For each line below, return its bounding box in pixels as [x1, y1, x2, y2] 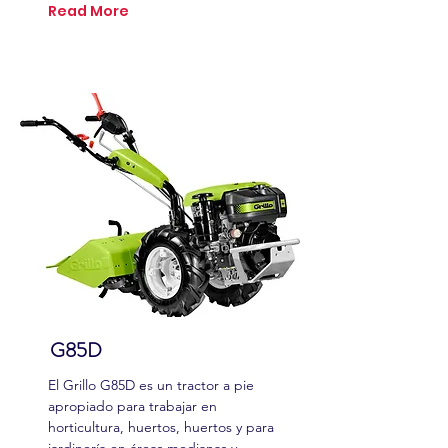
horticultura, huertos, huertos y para [48, 418, 274, 436]
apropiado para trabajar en [48, 397, 217, 415]
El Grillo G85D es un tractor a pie [48, 376, 254, 394]
